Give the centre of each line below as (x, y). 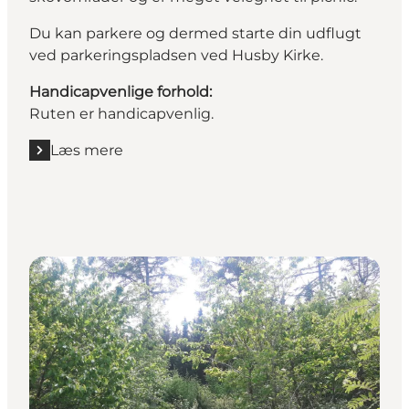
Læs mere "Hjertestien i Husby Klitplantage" (189, 160)
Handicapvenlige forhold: (121, 91)
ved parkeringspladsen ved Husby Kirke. (178, 55)
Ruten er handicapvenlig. (123, 113)
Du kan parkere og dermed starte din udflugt (195, 33)
